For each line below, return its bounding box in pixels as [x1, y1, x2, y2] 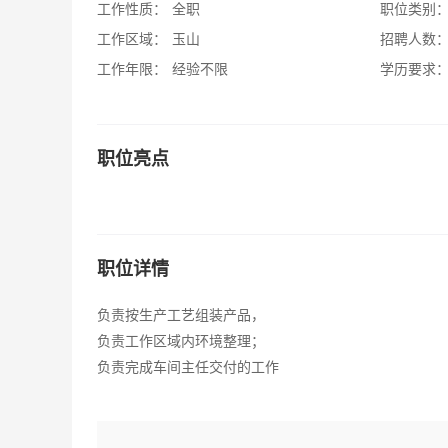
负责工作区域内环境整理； [97, 334, 265, 349]
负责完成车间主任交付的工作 [97, 360, 279, 375]
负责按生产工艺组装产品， [97, 308, 265, 323]
